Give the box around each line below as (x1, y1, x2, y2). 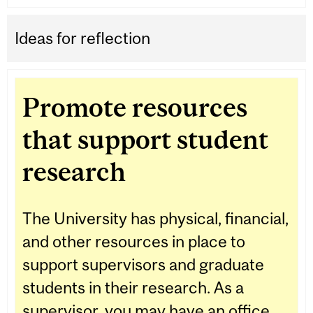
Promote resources (22, 92, 247, 123)
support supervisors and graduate (22, 255, 264, 275)
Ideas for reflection (15, 29, 151, 48)
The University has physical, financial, (22, 209, 289, 228)
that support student (22, 124, 268, 155)
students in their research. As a (22, 278, 244, 298)
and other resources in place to (22, 232, 245, 252)
